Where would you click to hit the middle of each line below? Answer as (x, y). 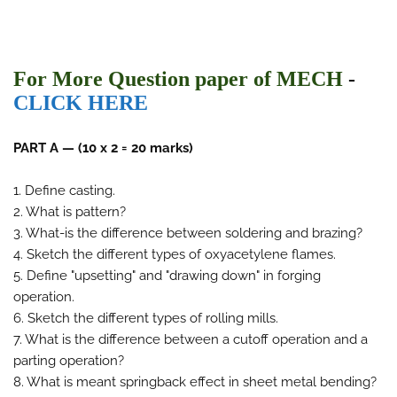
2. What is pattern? (70, 212)
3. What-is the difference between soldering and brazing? (188, 233)
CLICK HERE (81, 103)
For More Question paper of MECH (178, 79)
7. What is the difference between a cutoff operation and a (191, 339)
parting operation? (69, 361)
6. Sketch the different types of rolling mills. (146, 318)
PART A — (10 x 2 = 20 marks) (103, 148)
